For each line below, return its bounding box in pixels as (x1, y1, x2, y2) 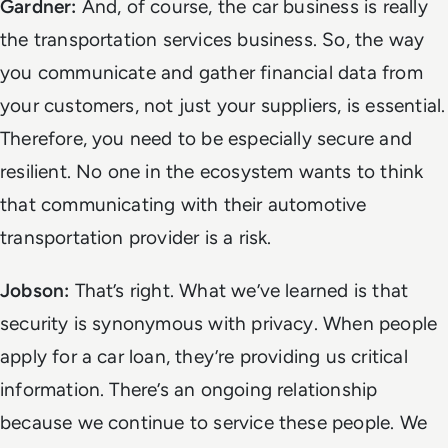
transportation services (33, 27, 233, 51)
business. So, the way (232, 27, 425, 51)
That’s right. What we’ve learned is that (69, 278, 409, 302)
